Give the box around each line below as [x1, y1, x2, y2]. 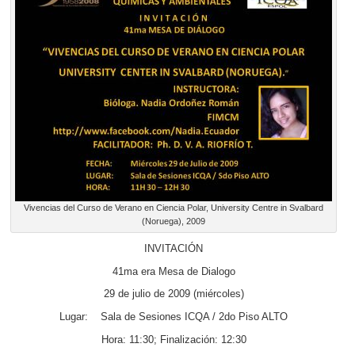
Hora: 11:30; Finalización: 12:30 [101, 334, 246, 345]
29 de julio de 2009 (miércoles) [103, 288, 244, 300]
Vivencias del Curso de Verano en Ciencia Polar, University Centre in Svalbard [24, 202, 323, 212]
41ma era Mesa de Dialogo [112, 265, 235, 277]
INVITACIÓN [144, 243, 203, 255]
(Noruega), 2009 [142, 216, 205, 226]
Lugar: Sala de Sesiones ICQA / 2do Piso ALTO [59, 311, 288, 323]
